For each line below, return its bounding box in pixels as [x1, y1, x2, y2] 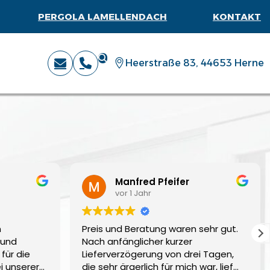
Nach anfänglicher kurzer [82, 235, 192, 248]
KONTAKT [212, 11, 261, 22]
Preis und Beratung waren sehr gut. [82, 222, 238, 235]
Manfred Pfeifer [115, 175, 189, 188]
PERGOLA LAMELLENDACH [38, 11, 168, 22]
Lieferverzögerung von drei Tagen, [82, 248, 234, 260]
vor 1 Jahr [115, 187, 151, 199]
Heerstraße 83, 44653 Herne [125, 57, 264, 69]
